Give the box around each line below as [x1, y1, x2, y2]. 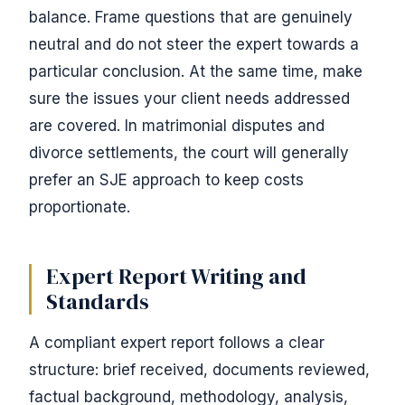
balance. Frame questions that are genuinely [29, 8, 353, 26]
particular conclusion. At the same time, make [29, 62, 363, 80]
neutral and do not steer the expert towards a [29, 35, 359, 53]
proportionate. [29, 198, 130, 216]
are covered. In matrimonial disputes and [29, 117, 325, 135]
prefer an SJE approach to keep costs [29, 171, 304, 189]
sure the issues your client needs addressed [29, 89, 350, 108]
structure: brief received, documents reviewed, [29, 361, 370, 379]
